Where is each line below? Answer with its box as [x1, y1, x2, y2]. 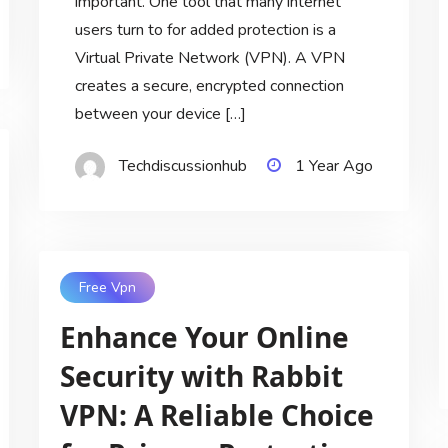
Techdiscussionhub [118, 154, 247, 177]
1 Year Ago [294, 154, 373, 177]
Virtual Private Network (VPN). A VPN [74, 46, 345, 69]
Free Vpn [78, 278, 136, 298]
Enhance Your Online [59, 318, 349, 357]
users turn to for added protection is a [74, 18, 336, 41]
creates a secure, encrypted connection [74, 74, 344, 97]
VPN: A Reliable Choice [59, 396, 374, 435]
